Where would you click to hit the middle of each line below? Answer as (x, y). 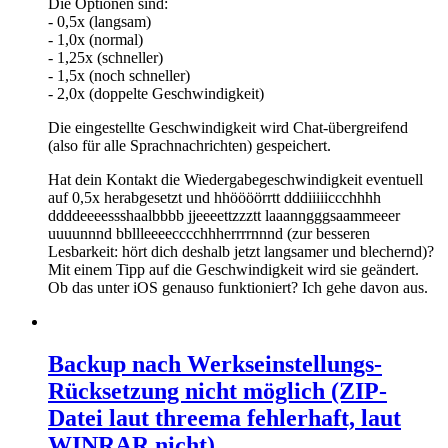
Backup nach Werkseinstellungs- (215, 363)
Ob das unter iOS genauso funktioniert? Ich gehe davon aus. (238, 287)
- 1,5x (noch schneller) (119, 75)
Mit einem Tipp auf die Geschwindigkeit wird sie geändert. (233, 269)
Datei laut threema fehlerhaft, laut (224, 417)
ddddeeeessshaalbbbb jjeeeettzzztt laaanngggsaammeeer (224, 215)
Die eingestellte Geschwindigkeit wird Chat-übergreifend (228, 127)
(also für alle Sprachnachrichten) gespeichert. (189, 145)
